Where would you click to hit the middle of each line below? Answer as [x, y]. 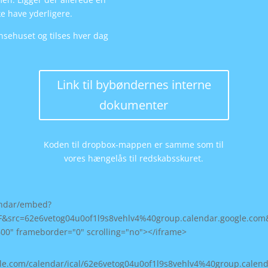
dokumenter [134, 105]
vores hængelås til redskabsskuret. [134, 159]
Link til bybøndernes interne [134, 84]
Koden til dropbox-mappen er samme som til [134, 145]
